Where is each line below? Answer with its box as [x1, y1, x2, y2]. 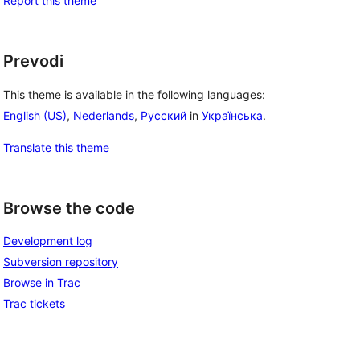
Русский [141, 108, 186, 122]
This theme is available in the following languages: [3, 87, 265, 101]
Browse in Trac [3, 276, 80, 290]
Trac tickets [3, 297, 65, 311]
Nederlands [73, 108, 134, 122]
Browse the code [3, 198, 135, 218]
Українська [202, 108, 263, 122]
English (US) [3, 108, 67, 122]
